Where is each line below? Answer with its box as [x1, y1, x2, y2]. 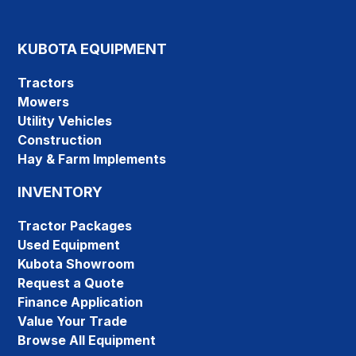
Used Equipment [17, 237, 121, 253]
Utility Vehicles [17, 113, 113, 130]
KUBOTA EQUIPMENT [17, 41, 168, 58]
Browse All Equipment [17, 332, 157, 349]
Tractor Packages [17, 218, 133, 234]
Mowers [17, 94, 70, 110]
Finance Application [17, 294, 144, 311]
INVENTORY [17, 184, 103, 201]
